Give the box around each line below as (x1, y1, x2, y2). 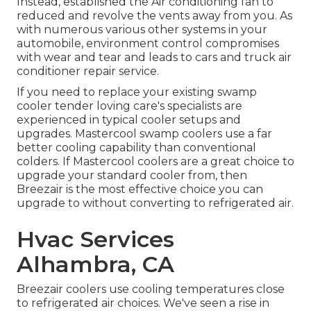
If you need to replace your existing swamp (17, 85, 257, 99)
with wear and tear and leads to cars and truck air (17, 51, 292, 65)
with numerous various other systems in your (17, 23, 267, 37)
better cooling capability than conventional (17, 141, 256, 155)
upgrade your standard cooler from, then (17, 169, 247, 183)
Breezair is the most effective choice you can (17, 183, 263, 196)
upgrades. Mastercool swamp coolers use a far (17, 127, 272, 141)
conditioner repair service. (17, 65, 159, 78)
